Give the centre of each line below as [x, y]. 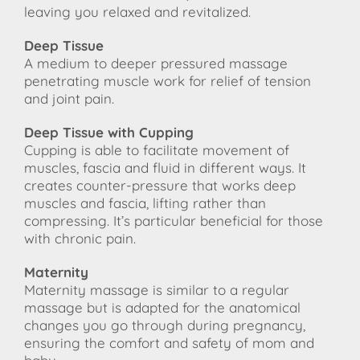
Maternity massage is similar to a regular [157, 290]
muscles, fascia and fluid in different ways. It [165, 168]
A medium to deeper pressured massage [156, 63]
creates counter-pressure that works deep [160, 186]
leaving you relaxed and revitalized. [137, 12]
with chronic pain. [80, 239]
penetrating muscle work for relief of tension [168, 81]
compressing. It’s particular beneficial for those [174, 221]
